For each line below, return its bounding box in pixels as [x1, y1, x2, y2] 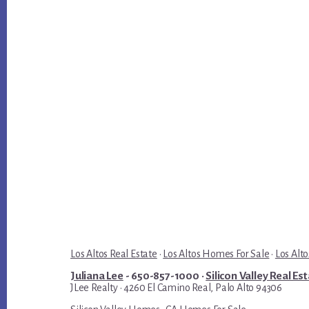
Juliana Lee [70, 270, 123, 283]
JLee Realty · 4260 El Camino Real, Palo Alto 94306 [70, 282, 282, 294]
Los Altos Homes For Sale [163, 248, 270, 260]
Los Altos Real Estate [70, 248, 157, 260]
